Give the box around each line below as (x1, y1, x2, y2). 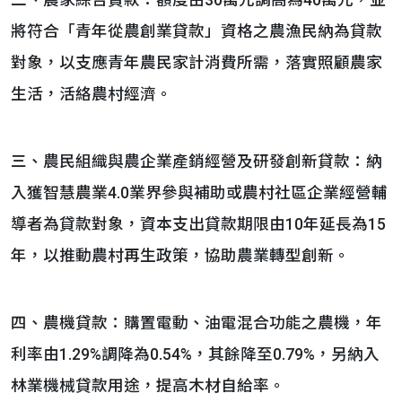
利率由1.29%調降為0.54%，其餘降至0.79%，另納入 (11, 345, 380, 363)
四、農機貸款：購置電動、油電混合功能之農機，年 (11, 314, 382, 332)
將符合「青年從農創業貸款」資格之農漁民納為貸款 (11, 22, 382, 40)
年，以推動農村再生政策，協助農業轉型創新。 (11, 247, 350, 265)
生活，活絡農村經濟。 (11, 85, 172, 103)
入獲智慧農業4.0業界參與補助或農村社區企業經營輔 (11, 184, 388, 202)
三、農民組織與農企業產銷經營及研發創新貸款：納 (11, 153, 382, 170)
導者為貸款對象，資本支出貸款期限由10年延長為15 (11, 215, 386, 233)
